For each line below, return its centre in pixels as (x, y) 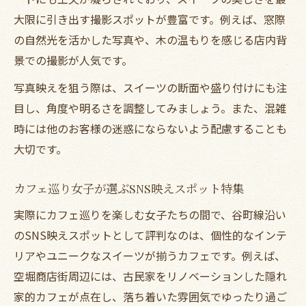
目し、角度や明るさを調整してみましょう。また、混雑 (150, 108)
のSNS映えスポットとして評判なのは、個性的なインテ (150, 235)
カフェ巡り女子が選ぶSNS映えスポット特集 (129, 188)
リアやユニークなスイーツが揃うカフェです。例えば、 (150, 255)
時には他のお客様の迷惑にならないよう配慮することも (150, 128)
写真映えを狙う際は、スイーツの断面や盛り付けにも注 (150, 87)
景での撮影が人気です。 (73, 60)
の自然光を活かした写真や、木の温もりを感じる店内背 (150, 39)
